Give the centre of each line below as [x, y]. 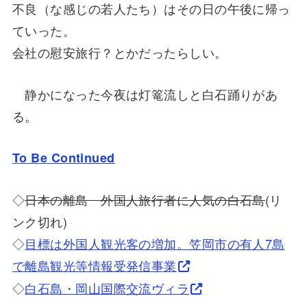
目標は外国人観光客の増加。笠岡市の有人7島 [155, 244]
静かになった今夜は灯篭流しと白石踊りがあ [145, 94]
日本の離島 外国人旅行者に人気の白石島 [145, 200]
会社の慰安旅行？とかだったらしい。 [120, 52]
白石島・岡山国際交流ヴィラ [107, 288]
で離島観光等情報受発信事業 [94, 266]
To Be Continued [63, 158]
